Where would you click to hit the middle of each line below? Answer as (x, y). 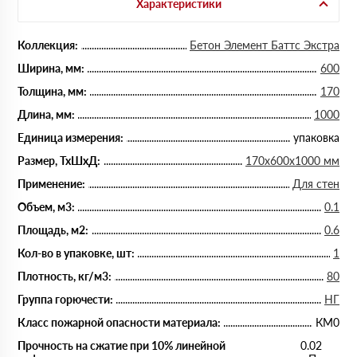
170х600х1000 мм (292, 161)
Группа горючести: (65, 299)
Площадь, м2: (53, 230)
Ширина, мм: (51, 68)
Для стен (316, 184)
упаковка (316, 137)
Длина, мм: (46, 114)
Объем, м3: (46, 207)
